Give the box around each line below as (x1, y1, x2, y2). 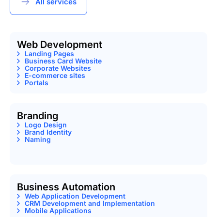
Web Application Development (25, 192, 125, 200)
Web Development (17, 39, 102, 50)
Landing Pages (25, 49, 74, 58)
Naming (25, 135, 51, 143)
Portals (25, 78, 48, 87)
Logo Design (25, 121, 67, 129)
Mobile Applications (25, 206, 92, 215)
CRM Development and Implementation (25, 199, 155, 207)
